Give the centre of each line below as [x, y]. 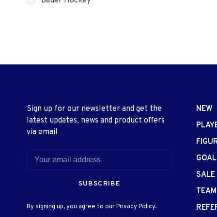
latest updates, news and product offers [96, 121]
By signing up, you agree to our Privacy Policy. [92, 207]
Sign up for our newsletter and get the [94, 109]
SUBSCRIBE [99, 184]
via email [42, 132]
